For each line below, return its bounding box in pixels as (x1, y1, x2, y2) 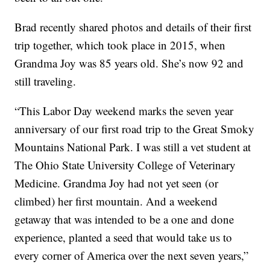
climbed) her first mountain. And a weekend (14, 193, 218, 209)
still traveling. (14, 74, 77, 89)
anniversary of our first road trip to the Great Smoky (14, 121, 255, 137)
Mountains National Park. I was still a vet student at (14, 139, 251, 155)
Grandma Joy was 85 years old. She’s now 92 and (14, 55, 244, 71)
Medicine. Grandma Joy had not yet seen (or (14, 175, 219, 191)
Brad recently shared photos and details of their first (14, 19, 252, 35)
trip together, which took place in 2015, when (14, 37, 226, 53)
